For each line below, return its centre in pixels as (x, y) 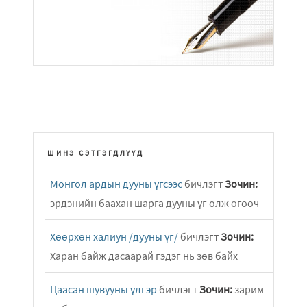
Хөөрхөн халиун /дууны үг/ (114, 237)
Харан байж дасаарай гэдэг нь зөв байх (144, 256)
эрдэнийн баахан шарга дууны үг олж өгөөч (155, 203)
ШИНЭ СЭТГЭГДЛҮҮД (96, 152)
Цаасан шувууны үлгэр (103, 290)
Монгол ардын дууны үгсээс (116, 184)
